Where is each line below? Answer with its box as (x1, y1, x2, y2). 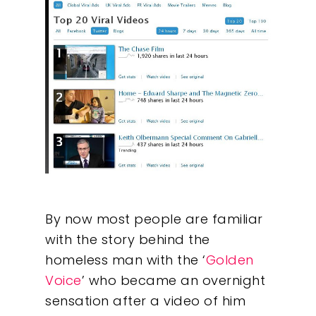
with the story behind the (45, 231, 210, 249)
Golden (205, 251, 254, 269)
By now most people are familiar (45, 210, 263, 229)
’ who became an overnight (81, 272, 265, 290)
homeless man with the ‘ (45, 251, 206, 269)
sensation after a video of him (45, 292, 245, 310)
